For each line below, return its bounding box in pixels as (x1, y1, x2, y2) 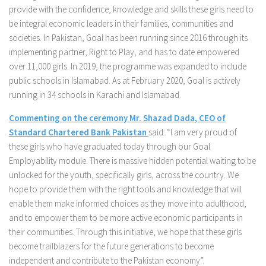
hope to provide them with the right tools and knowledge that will (9, 183, 242, 195)
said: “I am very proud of (148, 126, 237, 138)
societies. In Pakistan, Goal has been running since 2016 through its (9, 32, 248, 43)
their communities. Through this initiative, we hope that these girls (9, 226, 242, 237)
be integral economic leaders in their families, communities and (9, 18, 233, 29)
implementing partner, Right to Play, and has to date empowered (9, 46, 239, 58)
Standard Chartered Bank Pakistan (9, 126, 148, 138)
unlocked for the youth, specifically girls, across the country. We (9, 169, 239, 180)
